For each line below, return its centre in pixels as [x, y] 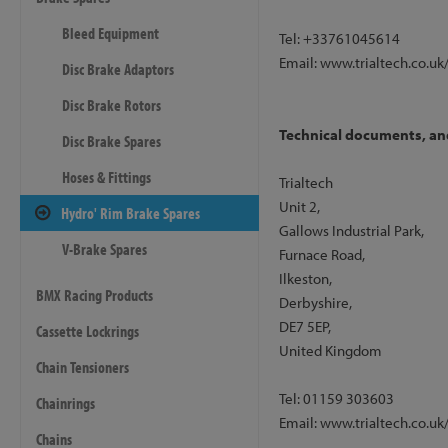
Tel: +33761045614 [339, 38]
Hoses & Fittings [106, 177]
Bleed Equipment [110, 33]
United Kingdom [330, 350]
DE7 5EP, [304, 326]
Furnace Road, [321, 254]
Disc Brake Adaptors [118, 69]
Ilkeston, [305, 278]
